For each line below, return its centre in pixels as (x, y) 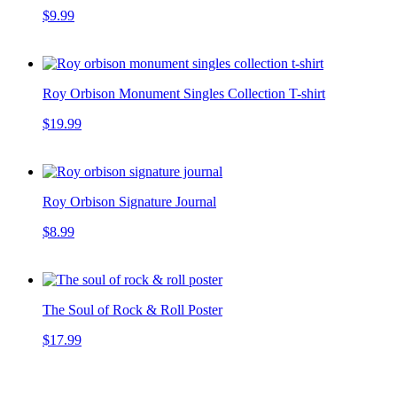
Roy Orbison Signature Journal (129, 201)
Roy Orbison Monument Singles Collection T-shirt (184, 93)
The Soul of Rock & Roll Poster (132, 309)
